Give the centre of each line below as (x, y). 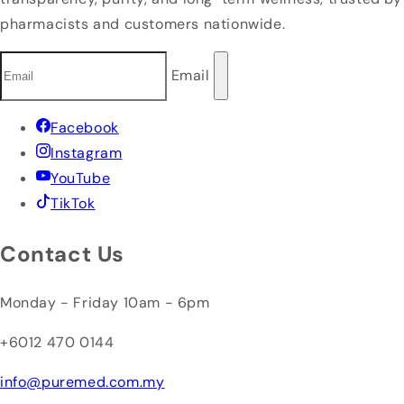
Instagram (87, 152)
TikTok (73, 203)
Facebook (85, 127)
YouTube (81, 178)
